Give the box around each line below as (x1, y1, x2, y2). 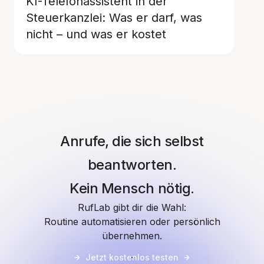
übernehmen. (102, 230, 162, 242)
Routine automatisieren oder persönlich (44, 216, 220, 227)
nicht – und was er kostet (26, 27, 166, 41)
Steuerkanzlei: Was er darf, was (26, 11, 202, 25)
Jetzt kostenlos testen (85, 252, 179, 262)
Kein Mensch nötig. (70, 180, 194, 197)
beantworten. (87, 156, 177, 173)
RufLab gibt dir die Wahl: (78, 202, 186, 213)
